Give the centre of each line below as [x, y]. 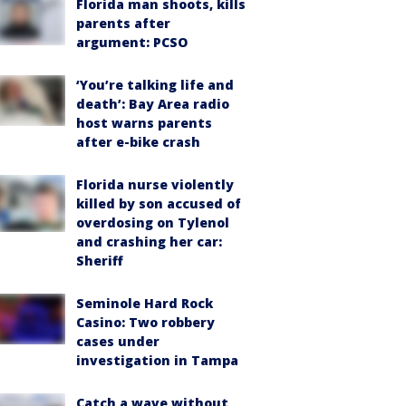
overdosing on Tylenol [153, 222]
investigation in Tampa [157, 360]
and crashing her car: [149, 241]
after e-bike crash [138, 141]
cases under [118, 341]
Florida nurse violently [155, 184]
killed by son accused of [159, 203]
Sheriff [100, 260]
